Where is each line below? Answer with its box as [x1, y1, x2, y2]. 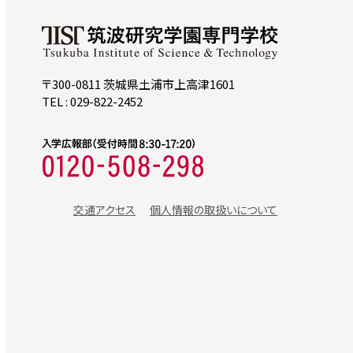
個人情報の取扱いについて [150, 202, 278, 218]
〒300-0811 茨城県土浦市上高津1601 [42, 76, 235, 93]
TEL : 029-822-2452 [42, 93, 143, 110]
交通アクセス [73, 202, 136, 218]
